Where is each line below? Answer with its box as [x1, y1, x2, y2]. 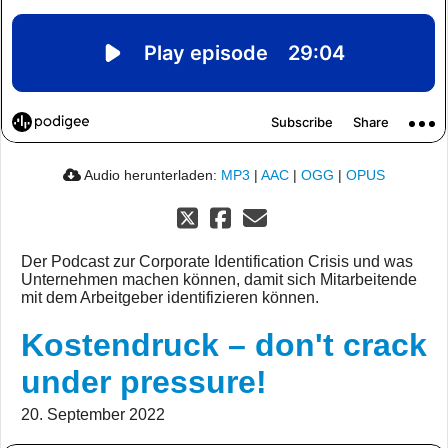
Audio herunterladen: [81, 167, 221, 184]
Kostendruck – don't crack [21, 327, 427, 364]
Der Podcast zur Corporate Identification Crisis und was [21, 253, 413, 271]
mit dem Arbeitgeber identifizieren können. [21, 289, 319, 307]
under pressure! [21, 364, 267, 401]
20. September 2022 [21, 406, 165, 424]
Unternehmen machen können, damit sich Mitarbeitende [21, 271, 417, 289]
